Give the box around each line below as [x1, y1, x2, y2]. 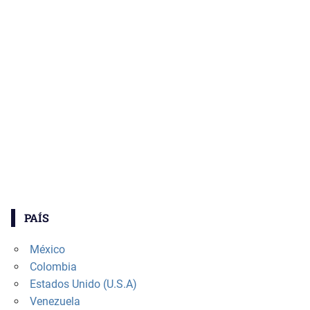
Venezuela [29, 295, 80, 309]
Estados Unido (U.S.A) [29, 277, 137, 291]
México [29, 243, 65, 257]
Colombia [29, 260, 77, 274]
